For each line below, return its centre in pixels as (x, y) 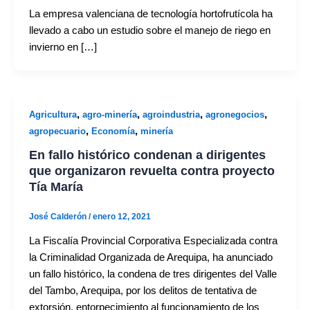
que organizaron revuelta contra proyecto (152, 171)
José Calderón (58, 216)
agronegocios (235, 114)
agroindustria (171, 114)
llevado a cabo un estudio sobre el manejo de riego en (149, 30)
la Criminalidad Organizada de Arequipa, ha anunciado (151, 258)
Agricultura (53, 114)
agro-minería (109, 114)
